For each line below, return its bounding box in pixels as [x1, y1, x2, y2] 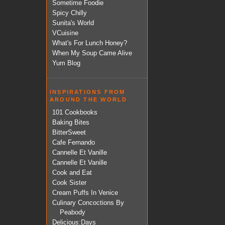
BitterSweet [52, 129, 86, 137]
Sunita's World [52, 19, 94, 27]
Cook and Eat [52, 169, 92, 177]
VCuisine [52, 29, 78, 37]
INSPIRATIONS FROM [50, 88, 126, 95]
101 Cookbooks [52, 108, 97, 117]
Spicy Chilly [52, 9, 87, 17]
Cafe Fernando [52, 139, 95, 147]
